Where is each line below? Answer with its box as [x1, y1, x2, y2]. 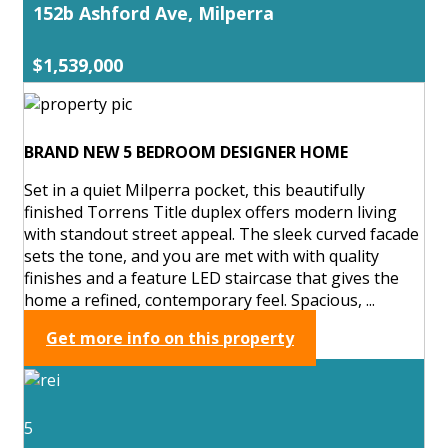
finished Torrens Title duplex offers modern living [24, 200, 397, 223]
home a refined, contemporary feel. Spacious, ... [24, 288, 375, 311]
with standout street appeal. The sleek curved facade [24, 222, 419, 245]
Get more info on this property [46, 326, 294, 349]
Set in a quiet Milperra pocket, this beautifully [24, 178, 365, 201]
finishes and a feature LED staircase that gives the [24, 266, 399, 289]
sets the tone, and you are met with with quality [24, 244, 379, 267]
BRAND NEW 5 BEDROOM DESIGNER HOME [24, 140, 348, 163]
